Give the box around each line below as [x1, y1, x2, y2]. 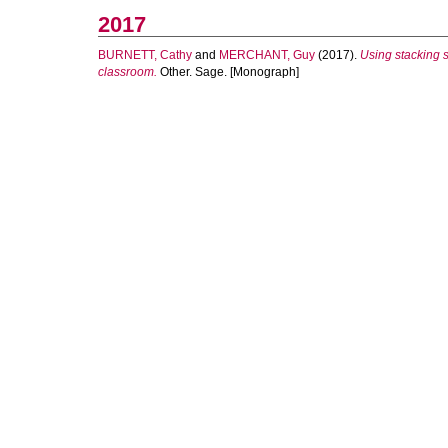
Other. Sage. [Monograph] [157, 65, 299, 79]
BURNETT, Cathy [98, 48, 192, 62]
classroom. [98, 65, 157, 79]
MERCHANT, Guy [219, 48, 315, 62]
